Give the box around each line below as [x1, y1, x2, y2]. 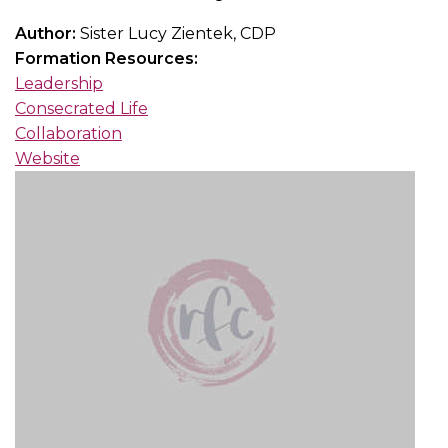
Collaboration [15, 124, 122, 144]
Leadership [15, 74, 103, 94]
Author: [15, 24, 80, 44]
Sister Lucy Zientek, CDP [80, 24, 276, 44]
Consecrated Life [15, 99, 148, 119]
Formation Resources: [15, 49, 202, 69]
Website [15, 149, 80, 169]
